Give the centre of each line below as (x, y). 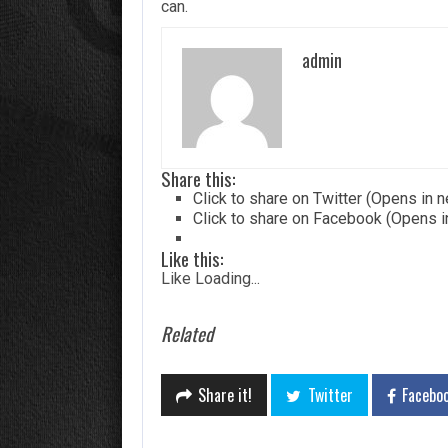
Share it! (225, 395)
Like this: (192, 259)
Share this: (198, 179)
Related (187, 334)
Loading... (227, 279)
